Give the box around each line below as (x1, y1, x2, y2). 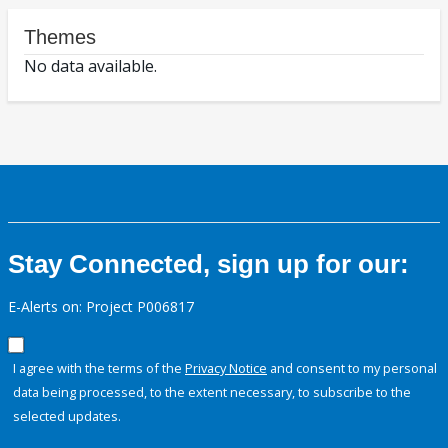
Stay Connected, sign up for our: (8, 249, 409, 280)
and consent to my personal (267, 359, 437, 378)
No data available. (24, 55, 157, 78)
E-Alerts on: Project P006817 (8, 297, 194, 317)
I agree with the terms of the (13, 359, 185, 378)
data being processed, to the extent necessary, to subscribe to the (13, 383, 411, 402)
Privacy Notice (185, 359, 267, 378)
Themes (24, 26, 96, 49)
